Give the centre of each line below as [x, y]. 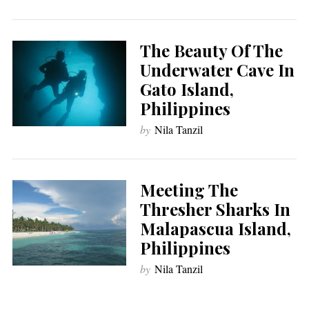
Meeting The [189, 189]
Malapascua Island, [215, 228]
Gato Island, [187, 89]
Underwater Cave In [217, 69]
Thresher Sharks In [215, 209]
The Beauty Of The [211, 50]
